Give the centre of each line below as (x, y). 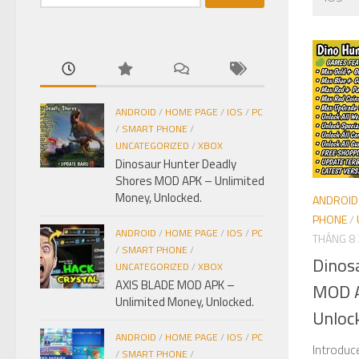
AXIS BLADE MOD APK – (175, 284)
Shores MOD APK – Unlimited (190, 180)
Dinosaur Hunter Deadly (176, 163)
